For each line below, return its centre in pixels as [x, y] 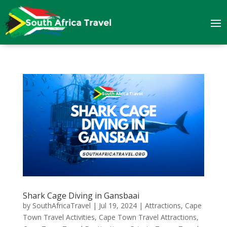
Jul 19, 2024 [118, 205]
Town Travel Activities [59, 217]
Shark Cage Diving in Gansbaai [81, 195]
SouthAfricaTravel [61, 205]
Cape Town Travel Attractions [147, 217]
